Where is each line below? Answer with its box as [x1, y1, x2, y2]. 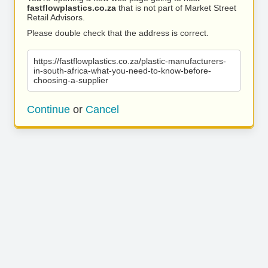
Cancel [86, 103, 119, 115]
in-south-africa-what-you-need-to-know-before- [33, 66, 211, 75]
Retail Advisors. [27, 13, 85, 22]
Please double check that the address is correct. [27, 28, 209, 38]
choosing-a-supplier [33, 75, 108, 85]
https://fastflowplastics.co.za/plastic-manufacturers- [33, 56, 226, 66]
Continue [27, 103, 70, 115]
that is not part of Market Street [116, 3, 236, 13]
